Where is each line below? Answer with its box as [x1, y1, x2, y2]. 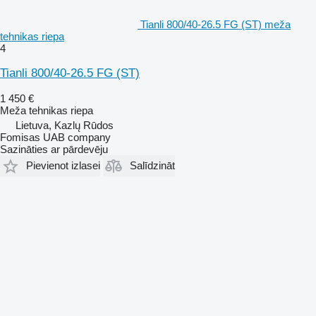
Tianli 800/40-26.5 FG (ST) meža [140, 18, 291, 30]
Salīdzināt [130, 159, 175, 172]
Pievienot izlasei [26, 159, 100, 172]
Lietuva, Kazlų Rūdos [16, 119, 114, 131]
